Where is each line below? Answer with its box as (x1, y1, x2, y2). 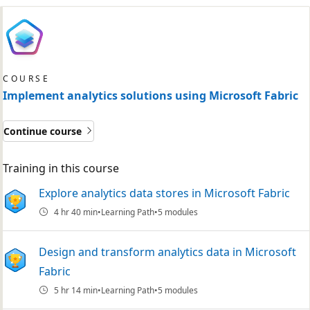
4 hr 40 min (54, 206, 98, 218)
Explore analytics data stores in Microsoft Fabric (39, 185, 290, 201)
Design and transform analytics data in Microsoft (39, 244, 296, 259)
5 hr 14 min (54, 284, 98, 296)
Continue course (3, 124, 82, 138)
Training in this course (3, 161, 119, 176)
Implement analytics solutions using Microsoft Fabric (3, 87, 298, 103)
